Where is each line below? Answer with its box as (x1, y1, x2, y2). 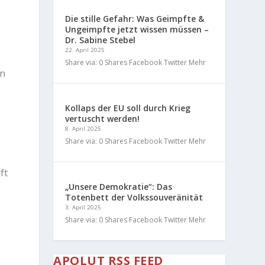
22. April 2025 (65, 46, 105, 54)
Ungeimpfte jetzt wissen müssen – (65, 23, 209, 35)
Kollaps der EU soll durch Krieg (65, 102, 191, 114)
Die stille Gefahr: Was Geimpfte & (65, 12, 205, 24)
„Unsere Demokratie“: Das (65, 180, 173, 192)
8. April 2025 (65, 124, 102, 132)
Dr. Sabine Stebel (65, 34, 136, 46)
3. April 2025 (65, 203, 102, 211)
